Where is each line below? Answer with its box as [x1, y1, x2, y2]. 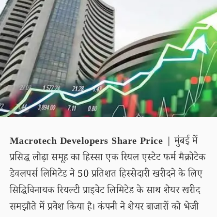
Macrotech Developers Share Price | [10, 135, 172, 150]
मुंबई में [171, 135, 198, 150]
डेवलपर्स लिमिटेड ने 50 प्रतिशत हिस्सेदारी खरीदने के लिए [10, 168, 203, 183]
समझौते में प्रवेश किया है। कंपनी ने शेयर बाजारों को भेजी [10, 201, 199, 216]
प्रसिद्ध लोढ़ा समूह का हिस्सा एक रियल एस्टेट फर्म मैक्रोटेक [10, 151, 206, 167]
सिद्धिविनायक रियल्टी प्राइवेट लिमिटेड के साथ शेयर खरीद [10, 184, 201, 200]
